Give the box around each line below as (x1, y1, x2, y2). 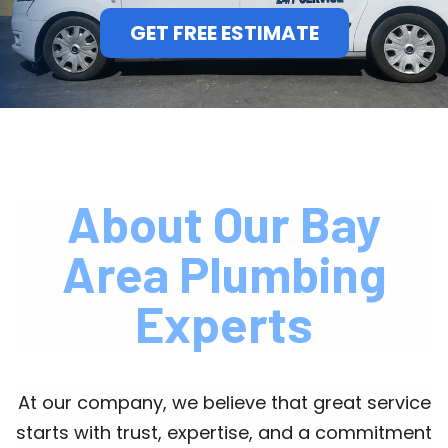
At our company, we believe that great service (17, 390, 431, 416)
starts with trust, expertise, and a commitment (16, 420, 432, 446)
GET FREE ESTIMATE (129, 19, 319, 48)
